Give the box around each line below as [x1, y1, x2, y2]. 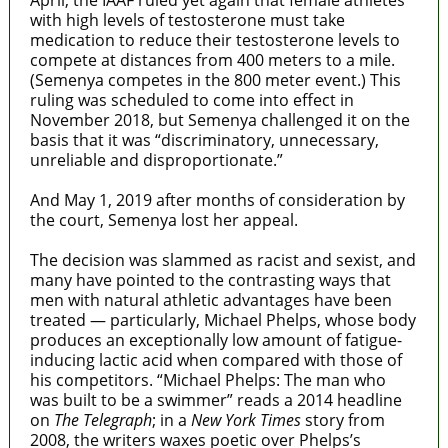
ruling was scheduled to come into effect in [29, 88, 354, 111]
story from [300, 408, 385, 431]
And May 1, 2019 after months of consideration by [29, 188, 405, 211]
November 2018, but [29, 108, 184, 131]
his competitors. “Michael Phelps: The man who [29, 368, 386, 391]
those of [339, 348, 402, 371]
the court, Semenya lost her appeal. [29, 208, 298, 231]
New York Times [190, 408, 301, 431]
